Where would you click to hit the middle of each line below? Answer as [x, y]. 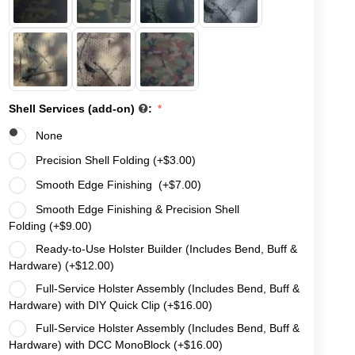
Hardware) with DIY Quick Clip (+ [91, 305]
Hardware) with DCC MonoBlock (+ [96, 345]
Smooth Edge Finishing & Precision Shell [136, 209]
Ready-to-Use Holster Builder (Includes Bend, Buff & [165, 248]
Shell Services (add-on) [73, 108]
